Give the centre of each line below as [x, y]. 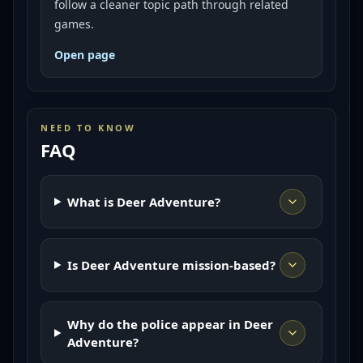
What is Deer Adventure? [143, 202]
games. [74, 24]
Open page [85, 55]
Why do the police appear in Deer [170, 324]
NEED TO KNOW [88, 128]
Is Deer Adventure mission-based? [171, 265]
